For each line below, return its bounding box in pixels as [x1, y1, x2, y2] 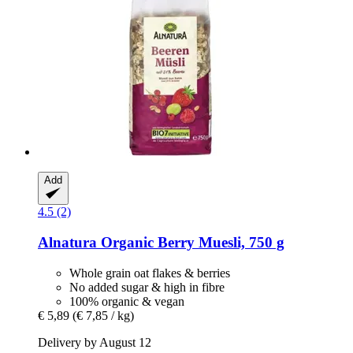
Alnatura [38, 234, 97, 251]
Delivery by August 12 [38, 335, 151, 349]
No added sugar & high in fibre [69, 280, 225, 294]
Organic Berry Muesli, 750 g [97, 234, 284, 251]
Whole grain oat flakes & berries [69, 266, 230, 280]
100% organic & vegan [69, 294, 184, 308]
